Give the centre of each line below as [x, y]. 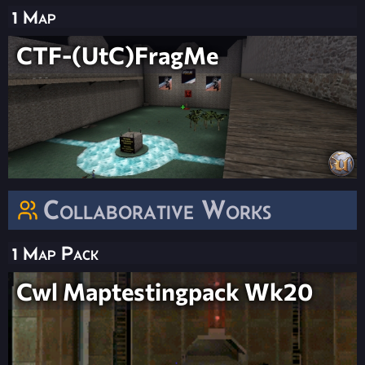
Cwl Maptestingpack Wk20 [165, 291]
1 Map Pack [55, 253]
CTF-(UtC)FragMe [117, 55]
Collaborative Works [157, 210]
